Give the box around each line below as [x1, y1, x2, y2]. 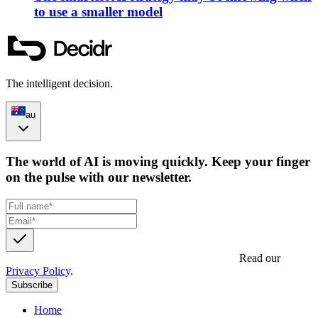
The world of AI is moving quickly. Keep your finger [6, 154, 310, 170]
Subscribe [11, 280, 53, 291]
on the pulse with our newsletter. [6, 170, 192, 185]
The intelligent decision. [6, 77, 113, 89]
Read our [239, 252, 280, 265]
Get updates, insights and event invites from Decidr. [6, 252, 236, 265]
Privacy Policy [6, 265, 70, 278]
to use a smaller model [34, 4, 163, 19]
